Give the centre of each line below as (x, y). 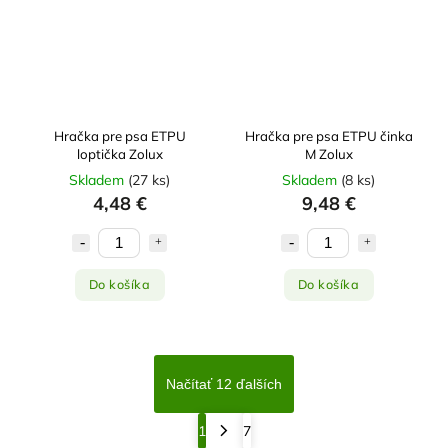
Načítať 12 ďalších (224, 383)
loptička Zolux (119, 153)
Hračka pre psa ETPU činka (328, 135)
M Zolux (328, 153)
